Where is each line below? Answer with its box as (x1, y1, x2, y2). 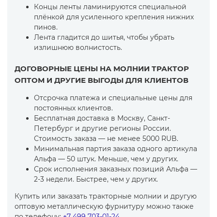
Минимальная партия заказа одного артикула (34, 144, 197, 153)
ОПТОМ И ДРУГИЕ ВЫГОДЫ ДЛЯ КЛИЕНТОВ (15, 76, 188, 85)
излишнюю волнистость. (34, 43, 122, 52)
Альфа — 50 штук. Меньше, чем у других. (34, 155, 178, 163)
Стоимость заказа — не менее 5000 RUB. (34, 134, 178, 143)
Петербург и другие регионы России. (34, 124, 171, 133)
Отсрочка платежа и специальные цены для (34, 93, 192, 102)
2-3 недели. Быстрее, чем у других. (34, 175, 158, 184)
